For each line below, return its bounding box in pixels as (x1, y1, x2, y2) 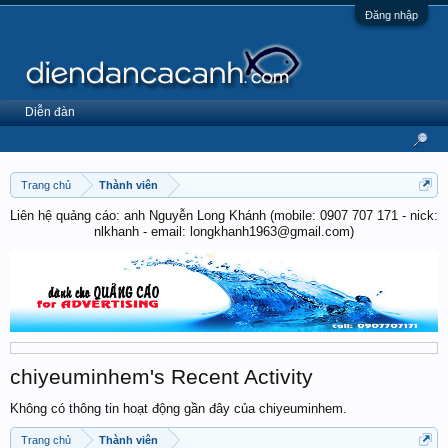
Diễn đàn (25, 105, 75, 119)
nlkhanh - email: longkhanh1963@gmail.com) (94, 224, 354, 239)
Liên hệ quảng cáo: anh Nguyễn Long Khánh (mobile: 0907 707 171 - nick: (10, 208, 438, 223)
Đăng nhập (365, 9, 418, 21)
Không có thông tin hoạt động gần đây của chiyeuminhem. (10, 400, 347, 416)
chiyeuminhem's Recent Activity (10, 364, 313, 389)
